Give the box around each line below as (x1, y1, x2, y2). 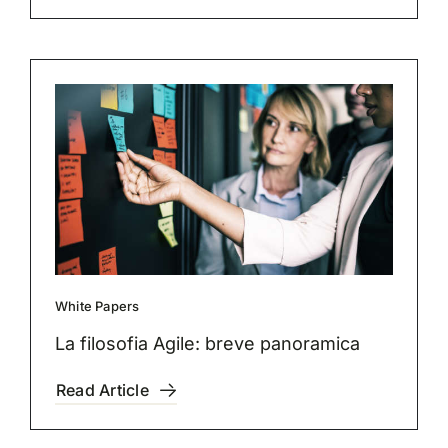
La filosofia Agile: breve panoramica (54, 332, 360, 354)
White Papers (54, 297, 140, 314)
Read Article (55, 379, 149, 400)
